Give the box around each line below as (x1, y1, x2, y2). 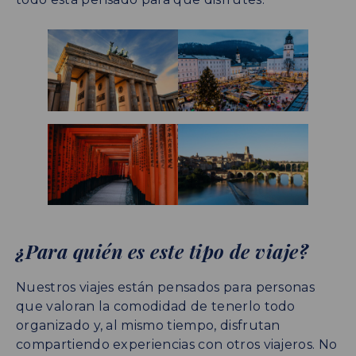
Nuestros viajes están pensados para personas (16, 280, 315, 296)
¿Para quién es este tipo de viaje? (16, 238, 309, 265)
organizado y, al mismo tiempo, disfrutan (16, 318, 281, 334)
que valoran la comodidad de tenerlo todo (16, 299, 296, 315)
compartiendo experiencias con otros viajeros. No (16, 337, 338, 353)
